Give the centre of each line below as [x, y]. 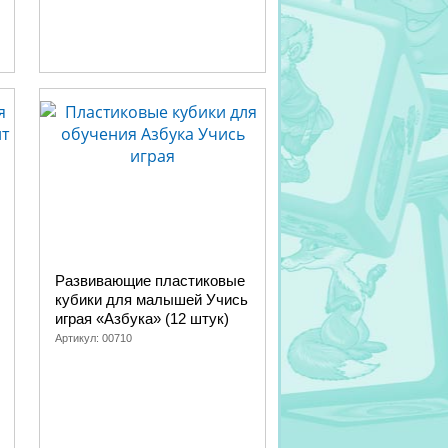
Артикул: [78, 338]
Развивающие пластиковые [150, 280]
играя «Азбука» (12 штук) [142, 318]
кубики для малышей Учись [151, 299]
